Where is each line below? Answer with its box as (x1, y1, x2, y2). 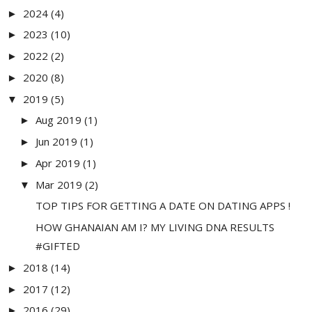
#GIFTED (35, 239, 80, 253)
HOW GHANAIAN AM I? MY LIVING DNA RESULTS (35, 220, 274, 235)
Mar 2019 (36, 177, 82, 192)
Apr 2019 (36, 155, 80, 170)
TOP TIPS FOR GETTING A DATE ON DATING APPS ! (35, 198, 290, 213)
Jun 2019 (36, 134, 77, 149)
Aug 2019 (36, 113, 81, 127)
